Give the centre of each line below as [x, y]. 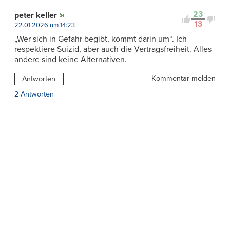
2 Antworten [34, 94]
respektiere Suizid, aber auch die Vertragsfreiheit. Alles [113, 50]
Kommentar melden [184, 79]
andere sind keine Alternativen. [71, 60]
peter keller [36, 16]
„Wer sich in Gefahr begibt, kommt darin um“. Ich [101, 39]
